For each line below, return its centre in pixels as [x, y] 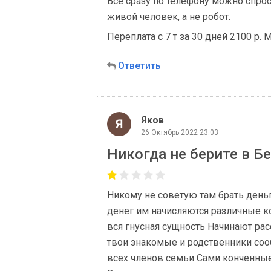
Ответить [139, 66]
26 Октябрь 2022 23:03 [180, 132]
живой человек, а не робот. [169, 17]
